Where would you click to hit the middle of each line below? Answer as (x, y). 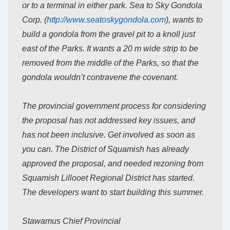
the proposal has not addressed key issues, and (109, 121)
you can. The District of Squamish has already (106, 149)
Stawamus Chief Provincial (71, 221)
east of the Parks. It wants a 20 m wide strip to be (110, 49)
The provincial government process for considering (114, 106)
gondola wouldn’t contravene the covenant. (100, 78)
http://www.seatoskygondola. (99, 20)
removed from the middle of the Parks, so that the (110, 63)
